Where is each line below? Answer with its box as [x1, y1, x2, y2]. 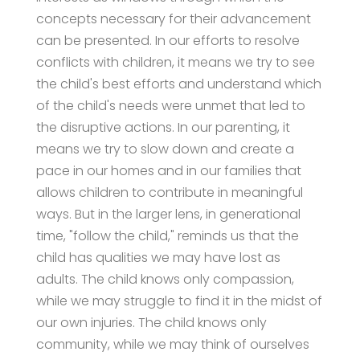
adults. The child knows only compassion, [35, 269, 294, 288]
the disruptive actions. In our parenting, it [35, 117, 290, 137]
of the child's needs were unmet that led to [35, 96, 305, 115]
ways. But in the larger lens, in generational [35, 204, 301, 223]
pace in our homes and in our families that [35, 161, 301, 180]
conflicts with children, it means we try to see [35, 52, 315, 72]
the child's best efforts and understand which [35, 74, 321, 93]
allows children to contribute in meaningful [35, 182, 303, 202]
